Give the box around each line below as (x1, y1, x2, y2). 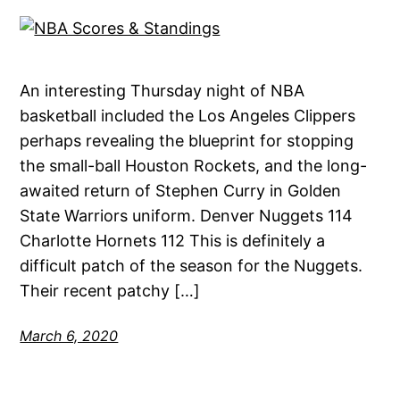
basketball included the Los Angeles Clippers (20, 105, 356, 125)
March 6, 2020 (20, 326, 119, 345)
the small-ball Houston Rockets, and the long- (20, 155, 368, 175)
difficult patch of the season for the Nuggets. (20, 255, 363, 275)
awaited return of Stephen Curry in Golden (20, 180, 342, 200)
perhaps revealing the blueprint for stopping (20, 130, 354, 150)
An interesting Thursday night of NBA (20, 80, 305, 100)
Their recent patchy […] (20, 280, 201, 300)
